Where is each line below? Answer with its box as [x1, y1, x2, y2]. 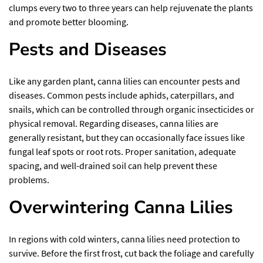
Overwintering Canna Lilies [9, 195, 233, 220]
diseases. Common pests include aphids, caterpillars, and [9, 89, 234, 101]
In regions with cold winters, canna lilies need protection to [9, 232, 240, 245]
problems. [9, 173, 49, 186]
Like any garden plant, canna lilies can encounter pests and [9, 75, 240, 87]
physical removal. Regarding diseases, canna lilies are [9, 117, 218, 129]
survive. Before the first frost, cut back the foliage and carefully [9, 247, 254, 259]
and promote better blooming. [9, 15, 129, 28]
